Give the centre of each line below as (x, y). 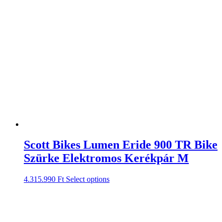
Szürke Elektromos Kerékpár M (106, 158)
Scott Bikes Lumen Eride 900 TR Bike (121, 145)
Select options (88, 179)
